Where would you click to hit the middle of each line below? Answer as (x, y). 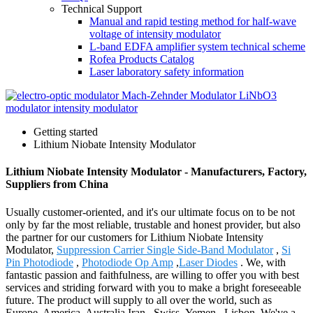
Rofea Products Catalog (142, 59)
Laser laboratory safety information (167, 72)
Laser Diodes (208, 262)
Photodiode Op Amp (128, 262)
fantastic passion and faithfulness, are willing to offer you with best (152, 275)
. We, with (262, 262)
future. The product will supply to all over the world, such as (139, 300)
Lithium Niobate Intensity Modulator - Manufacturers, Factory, (156, 172)
